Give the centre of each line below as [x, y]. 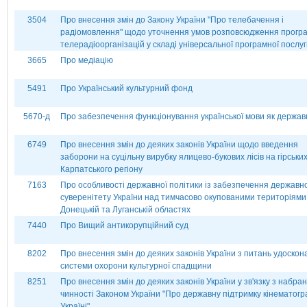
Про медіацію [87, 60]
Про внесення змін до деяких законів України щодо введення [179, 145]
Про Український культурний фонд [126, 88]
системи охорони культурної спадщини [136, 266]
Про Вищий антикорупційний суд [124, 225]
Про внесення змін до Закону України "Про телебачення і [172, 20]
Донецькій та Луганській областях [125, 210]
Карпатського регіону [101, 169]
